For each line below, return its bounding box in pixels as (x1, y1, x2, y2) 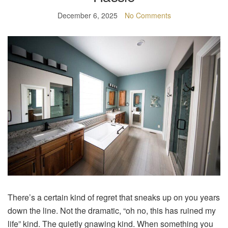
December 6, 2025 (57, 10, 118, 21)
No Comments (124, 10, 171, 21)
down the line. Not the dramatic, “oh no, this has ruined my (8, 204, 216, 216)
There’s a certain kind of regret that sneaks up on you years (8, 191, 220, 203)
